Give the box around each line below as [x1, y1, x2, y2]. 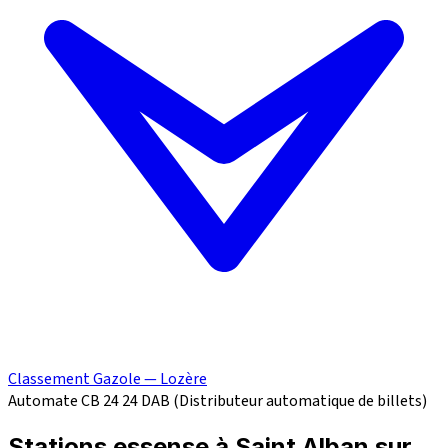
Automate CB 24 [8, 390, 119, 413]
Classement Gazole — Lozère [8, 368, 207, 391]
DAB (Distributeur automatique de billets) [141, 390, 427, 413]
